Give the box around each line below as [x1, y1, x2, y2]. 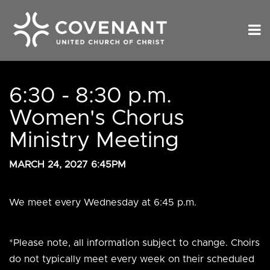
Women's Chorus [9, 107, 184, 130]
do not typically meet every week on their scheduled [9, 254, 254, 264]
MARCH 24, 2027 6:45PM [9, 159, 126, 169]
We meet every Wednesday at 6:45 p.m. [9, 197, 196, 207]
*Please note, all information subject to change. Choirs [9, 237, 260, 248]
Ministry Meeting [9, 130, 179, 152]
